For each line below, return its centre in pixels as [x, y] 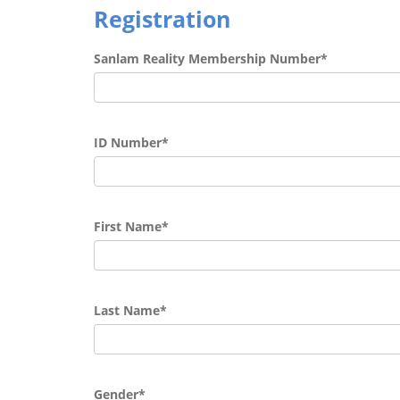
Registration [162, 19]
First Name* [131, 227]
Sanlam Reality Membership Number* [211, 59]
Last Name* [130, 311]
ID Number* [131, 143]
